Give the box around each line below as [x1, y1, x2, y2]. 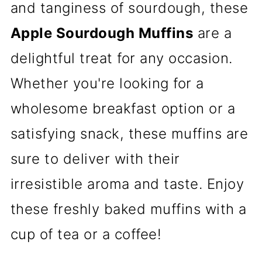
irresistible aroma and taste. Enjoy [10, 175, 244, 192]
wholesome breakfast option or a [10, 100, 236, 117]
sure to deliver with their [10, 150, 180, 167]
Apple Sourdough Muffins [10, 25, 194, 42]
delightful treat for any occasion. [10, 50, 233, 67]
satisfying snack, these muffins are [10, 125, 249, 142]
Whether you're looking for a [10, 75, 204, 92]
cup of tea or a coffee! [10, 226, 162, 243]
